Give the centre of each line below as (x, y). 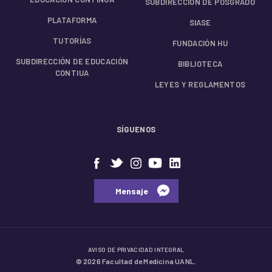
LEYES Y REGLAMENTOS (200, 84)
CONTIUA (72, 73)
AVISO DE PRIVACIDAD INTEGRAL (136, 250)
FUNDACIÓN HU (200, 43)
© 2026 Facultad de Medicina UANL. (136, 261)
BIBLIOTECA (200, 63)
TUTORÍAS (72, 40)
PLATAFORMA (72, 20)
